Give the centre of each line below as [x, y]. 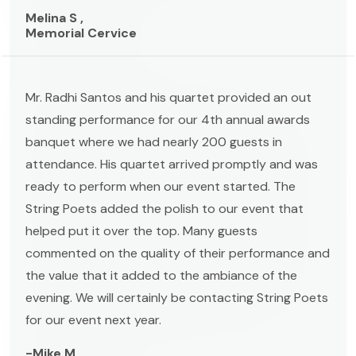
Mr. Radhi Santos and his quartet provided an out [168, 97]
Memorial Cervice [81, 33]
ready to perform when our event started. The [161, 186]
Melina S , [54, 17]
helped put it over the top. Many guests [141, 230]
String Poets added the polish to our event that [164, 208]
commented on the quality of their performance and [178, 253]
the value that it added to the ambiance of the [161, 275]
